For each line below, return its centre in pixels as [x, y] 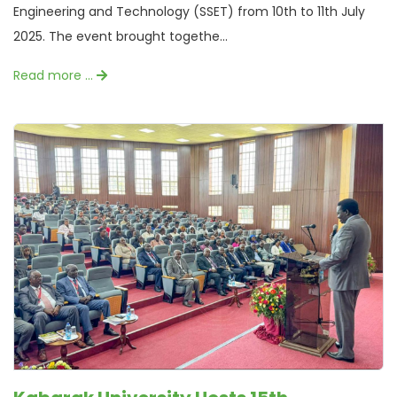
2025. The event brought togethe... [121, 37]
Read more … [55, 76]
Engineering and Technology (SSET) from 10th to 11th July [189, 12]
